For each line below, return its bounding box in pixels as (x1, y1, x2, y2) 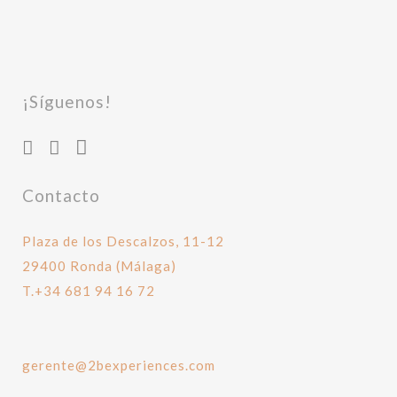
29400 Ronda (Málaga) (22, 258, 176, 274)
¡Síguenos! (22, 91, 112, 112)
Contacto (22, 185, 100, 206)
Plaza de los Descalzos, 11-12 (22, 233, 224, 249)
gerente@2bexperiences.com (22, 357, 215, 373)
